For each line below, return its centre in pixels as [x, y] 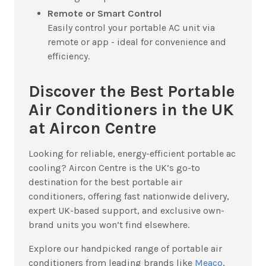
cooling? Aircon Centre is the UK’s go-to [114, 168]
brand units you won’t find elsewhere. [109, 225]
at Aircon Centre [92, 128]
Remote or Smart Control [104, 13]
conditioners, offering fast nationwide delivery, [129, 197]
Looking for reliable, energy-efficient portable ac [132, 154]
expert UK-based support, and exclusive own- [126, 211]
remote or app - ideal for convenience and [137, 42]
